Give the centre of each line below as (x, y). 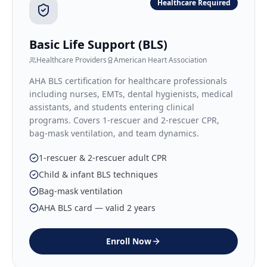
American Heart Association (160, 60)
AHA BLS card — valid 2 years (97, 208)
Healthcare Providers (72, 60)
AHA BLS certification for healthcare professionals (128, 81)
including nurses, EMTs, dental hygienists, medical (131, 94)
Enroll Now (129, 241)
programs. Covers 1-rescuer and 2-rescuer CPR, (124, 120)
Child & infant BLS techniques (98, 174)
